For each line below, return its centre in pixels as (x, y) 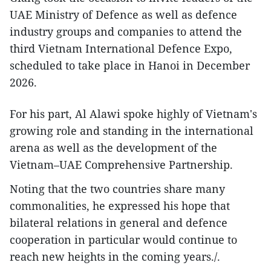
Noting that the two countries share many (117, 189)
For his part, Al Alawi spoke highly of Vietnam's (133, 114)
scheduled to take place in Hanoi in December (130, 66)
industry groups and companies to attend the (126, 32)
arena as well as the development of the (113, 148)
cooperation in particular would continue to (123, 240)
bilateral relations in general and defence (119, 223)
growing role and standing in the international (132, 131)
